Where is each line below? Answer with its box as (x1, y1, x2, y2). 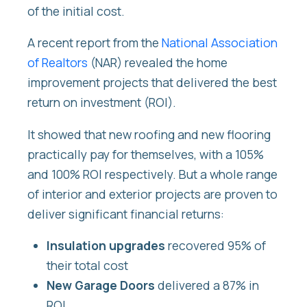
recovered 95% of (165, 237, 266, 254)
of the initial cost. (27, 2, 125, 19)
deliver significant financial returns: (27, 205, 224, 222)
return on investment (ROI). (27, 94, 176, 111)
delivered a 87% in (155, 277, 259, 294)
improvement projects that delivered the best (27, 74, 277, 91)
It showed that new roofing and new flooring (27, 125, 271, 143)
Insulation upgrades (47, 237, 165, 254)
